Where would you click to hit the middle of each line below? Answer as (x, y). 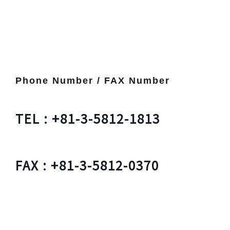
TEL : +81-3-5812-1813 (88, 118)
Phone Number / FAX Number (92, 80)
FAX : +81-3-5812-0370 (87, 165)
